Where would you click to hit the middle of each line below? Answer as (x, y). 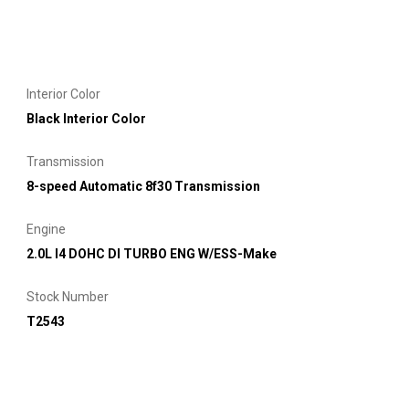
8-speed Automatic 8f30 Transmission (143, 186)
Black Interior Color (86, 118)
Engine (46, 229)
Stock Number (68, 296)
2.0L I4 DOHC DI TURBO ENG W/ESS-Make (152, 253)
